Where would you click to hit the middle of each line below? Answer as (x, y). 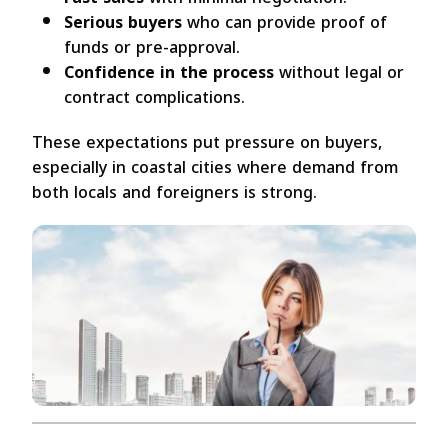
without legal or (339, 73)
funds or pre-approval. (152, 48)
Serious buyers (123, 23)
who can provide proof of (284, 23)
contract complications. (154, 98)
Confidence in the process (169, 73)
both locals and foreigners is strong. (177, 193)
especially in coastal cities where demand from (215, 168)
